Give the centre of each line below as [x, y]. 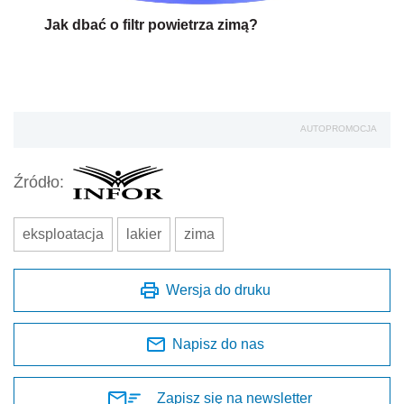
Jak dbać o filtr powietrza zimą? [151, 24]
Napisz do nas [218, 344]
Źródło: [39, 183]
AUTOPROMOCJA [339, 128]
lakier [144, 234]
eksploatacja [63, 234]
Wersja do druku [218, 289]
